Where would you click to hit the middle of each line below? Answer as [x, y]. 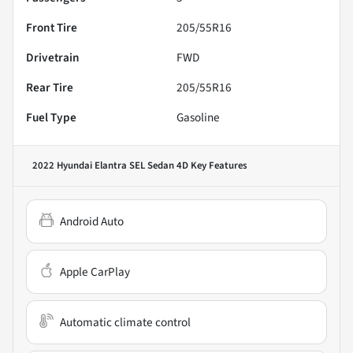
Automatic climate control [125, 323]
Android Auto [92, 222]
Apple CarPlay [95, 272]
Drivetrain [53, 58]
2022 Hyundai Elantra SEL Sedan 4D [110, 166]
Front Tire [52, 28]
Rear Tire [50, 88]
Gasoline [198, 118]
